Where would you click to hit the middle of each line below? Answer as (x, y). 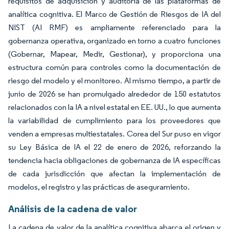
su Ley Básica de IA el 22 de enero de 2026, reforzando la (114, 147)
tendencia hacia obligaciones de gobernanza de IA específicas (114, 160)
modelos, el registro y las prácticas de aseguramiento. (99, 187)
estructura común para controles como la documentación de (114, 67)
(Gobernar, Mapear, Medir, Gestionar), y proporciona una (114, 54)
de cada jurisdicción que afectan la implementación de (114, 173)
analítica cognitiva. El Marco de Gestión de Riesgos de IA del (114, 14)
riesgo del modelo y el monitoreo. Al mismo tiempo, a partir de (114, 80)
